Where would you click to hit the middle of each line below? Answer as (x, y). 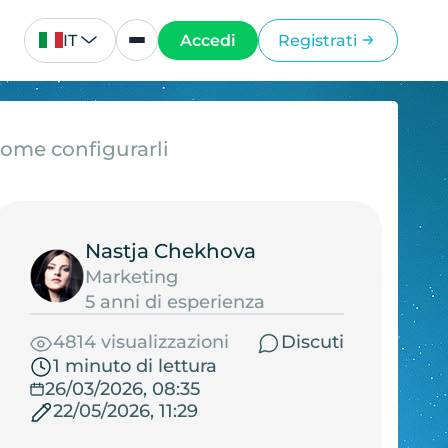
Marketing (131, 276)
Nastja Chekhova (170, 250)
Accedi (208, 40)
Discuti (312, 342)
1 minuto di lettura (134, 366)
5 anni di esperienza (174, 301)
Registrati (317, 40)
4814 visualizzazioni (140, 342)
